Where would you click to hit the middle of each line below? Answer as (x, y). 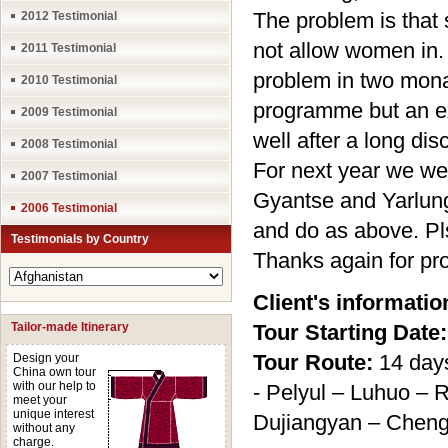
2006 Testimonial (69, 208)
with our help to (54, 386)
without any (44, 428)
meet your (40, 400)
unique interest (53, 414)
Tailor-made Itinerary (70, 327)
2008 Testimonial (69, 144)
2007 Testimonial (69, 176)
